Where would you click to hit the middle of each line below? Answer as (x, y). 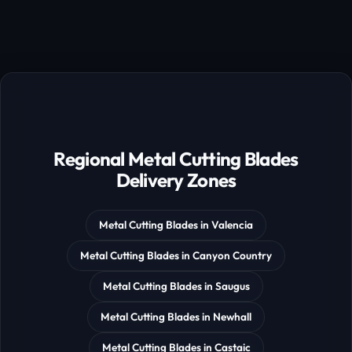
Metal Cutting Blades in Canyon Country (176, 256)
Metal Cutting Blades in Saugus (176, 286)
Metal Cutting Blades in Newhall (176, 317)
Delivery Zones (176, 180)
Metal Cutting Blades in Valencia (176, 225)
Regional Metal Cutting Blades (176, 159)
